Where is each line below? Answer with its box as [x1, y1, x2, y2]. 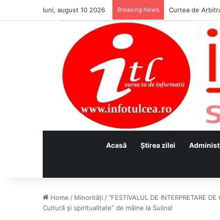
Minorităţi [74, 193, 103, 202]
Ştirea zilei [140, 141, 175, 150]
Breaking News [117, 6, 159, 13]
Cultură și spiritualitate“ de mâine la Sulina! [43, 204, 173, 212]
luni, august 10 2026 [43, 6, 105, 14]
